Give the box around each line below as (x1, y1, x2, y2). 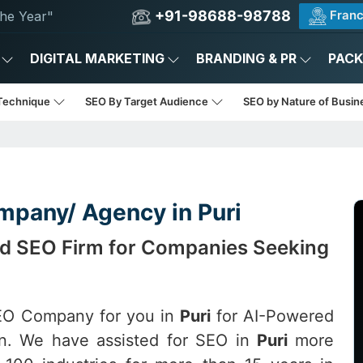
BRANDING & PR (196, 50, 297, 66)
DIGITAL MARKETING (30, 50, 164, 66)
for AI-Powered (210, 306, 335, 326)
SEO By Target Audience (85, 95, 211, 108)
